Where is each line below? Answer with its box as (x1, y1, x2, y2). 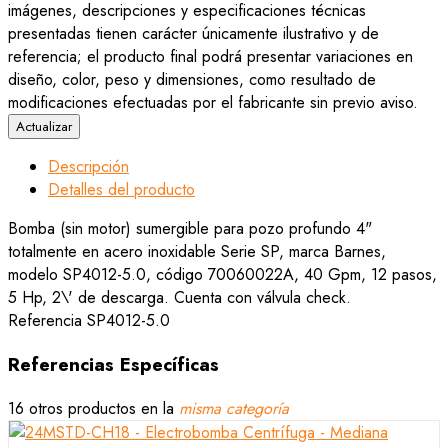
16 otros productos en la (8, 396, 179, 420)
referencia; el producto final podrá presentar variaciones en (8, 45, 413, 69)
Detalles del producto (48, 178, 195, 202)
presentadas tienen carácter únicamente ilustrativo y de (8, 22, 379, 46)
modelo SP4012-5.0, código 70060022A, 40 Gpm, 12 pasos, (8, 263, 437, 287)
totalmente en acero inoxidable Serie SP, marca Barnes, (8, 240, 386, 264)
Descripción (48, 155, 129, 179)
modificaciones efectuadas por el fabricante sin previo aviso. (8, 91, 418, 115)
